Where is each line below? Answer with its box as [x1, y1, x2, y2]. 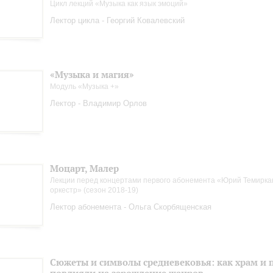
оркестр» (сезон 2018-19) [50, 186, 138, 194]
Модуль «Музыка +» [50, 82, 119, 91]
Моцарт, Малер [50, 163, 119, 174]
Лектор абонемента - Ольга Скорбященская [50, 202, 211, 211]
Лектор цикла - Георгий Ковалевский [50, 16, 185, 25]
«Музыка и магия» [50, 69, 134, 80]
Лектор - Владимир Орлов [50, 99, 147, 108]
